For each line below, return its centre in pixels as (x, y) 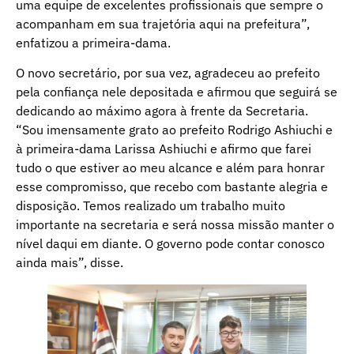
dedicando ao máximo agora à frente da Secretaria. (162, 111)
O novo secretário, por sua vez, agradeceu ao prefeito (168, 73)
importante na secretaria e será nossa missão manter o (175, 225)
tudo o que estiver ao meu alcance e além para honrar (170, 168)
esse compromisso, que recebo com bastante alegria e (172, 187)
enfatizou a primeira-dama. (93, 42)
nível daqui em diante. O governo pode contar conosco (170, 244)
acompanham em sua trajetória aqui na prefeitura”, (163, 23)
